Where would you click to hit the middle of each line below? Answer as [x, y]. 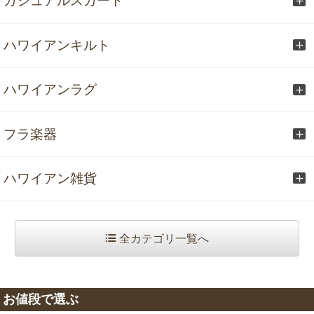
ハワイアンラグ [50, 90]
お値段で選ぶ [41, 299]
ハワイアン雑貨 [50, 178]
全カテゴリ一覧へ [163, 239]
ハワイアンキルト [57, 45]
